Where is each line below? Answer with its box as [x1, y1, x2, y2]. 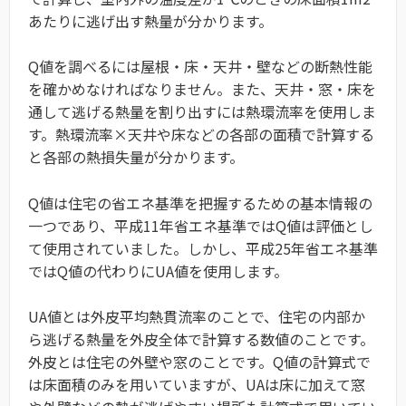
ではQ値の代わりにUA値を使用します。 [28, 259, 288, 282]
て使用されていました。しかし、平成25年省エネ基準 [28, 237, 378, 259]
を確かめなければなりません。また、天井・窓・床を [28, 78, 376, 101]
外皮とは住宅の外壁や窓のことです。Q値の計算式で [28, 351, 371, 373]
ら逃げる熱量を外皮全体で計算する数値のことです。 [28, 328, 374, 351]
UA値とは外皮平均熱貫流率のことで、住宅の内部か [28, 305, 365, 328]
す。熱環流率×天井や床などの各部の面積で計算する [28, 123, 374, 146]
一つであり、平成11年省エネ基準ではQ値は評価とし [28, 214, 373, 237]
